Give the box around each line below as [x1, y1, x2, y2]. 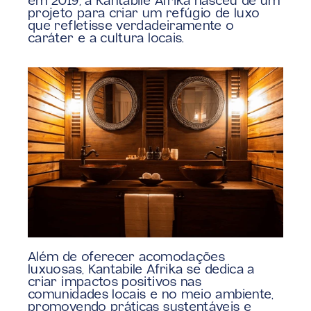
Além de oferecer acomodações [28, 251, 226, 264]
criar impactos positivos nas [28, 276, 202, 289]
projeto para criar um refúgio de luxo [28, 8, 260, 20]
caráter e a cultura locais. [28, 33, 185, 45]
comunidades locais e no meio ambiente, [28, 289, 274, 302]
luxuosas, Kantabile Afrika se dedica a [28, 264, 255, 277]
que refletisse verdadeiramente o [28, 20, 235, 33]
